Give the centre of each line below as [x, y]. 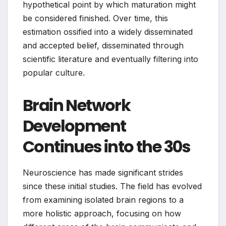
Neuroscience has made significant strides [103, 173]
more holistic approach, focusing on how [102, 214]
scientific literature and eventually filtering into [110, 59]
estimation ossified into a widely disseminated [108, 32]
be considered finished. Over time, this [95, 18]
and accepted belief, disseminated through [103, 46]
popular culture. [54, 73]
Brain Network [77, 105]
